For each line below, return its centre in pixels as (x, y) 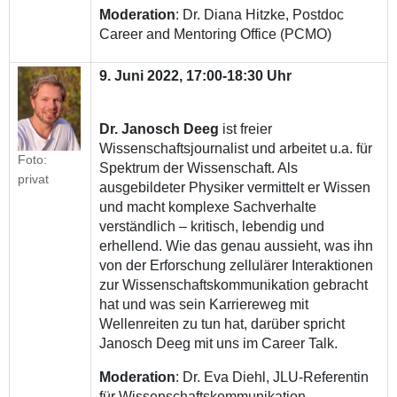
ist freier (246, 129)
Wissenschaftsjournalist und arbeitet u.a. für (236, 149)
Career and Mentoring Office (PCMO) (216, 35)
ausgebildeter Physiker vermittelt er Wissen (235, 188)
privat (34, 179)
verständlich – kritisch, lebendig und (212, 227)
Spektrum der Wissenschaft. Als (199, 168)
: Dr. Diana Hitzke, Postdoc (260, 15)
